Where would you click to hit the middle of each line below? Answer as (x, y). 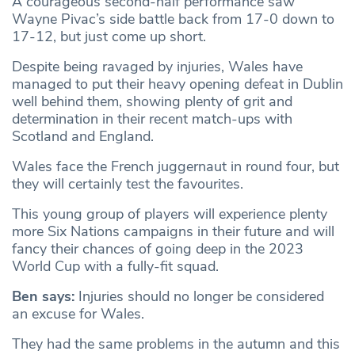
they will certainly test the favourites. (128, 184)
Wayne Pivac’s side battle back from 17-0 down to (173, 19)
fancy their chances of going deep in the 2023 (158, 249)
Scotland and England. (83, 137)
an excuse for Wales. (78, 314)
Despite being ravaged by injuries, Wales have (157, 67)
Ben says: (43, 297)
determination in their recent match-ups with (152, 119)
